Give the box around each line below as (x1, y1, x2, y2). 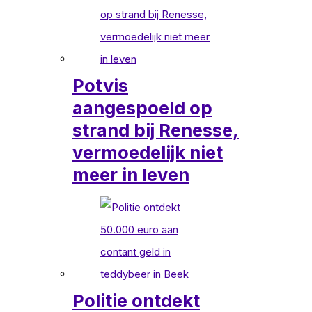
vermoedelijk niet (72, 141, 223, 163)
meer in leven (72, 163, 189, 185)
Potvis (72, 74, 128, 96)
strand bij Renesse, (72, 118, 239, 141)
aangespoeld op (72, 96, 212, 118)
